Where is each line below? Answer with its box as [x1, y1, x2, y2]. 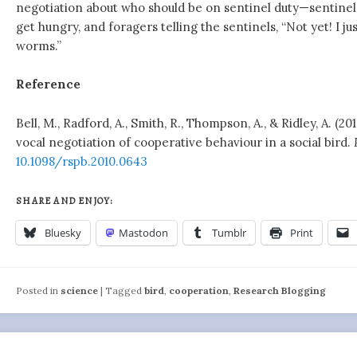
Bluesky [45, 226, 82, 241]
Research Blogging [233, 284, 327, 296]
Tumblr [212, 226, 247, 241]
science [61, 284, 99, 296]
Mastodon [119, 226, 169, 241]
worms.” [16, 37, 62, 53]
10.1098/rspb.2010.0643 [16, 153, 148, 169]
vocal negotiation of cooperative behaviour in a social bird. [16, 134, 355, 150]
